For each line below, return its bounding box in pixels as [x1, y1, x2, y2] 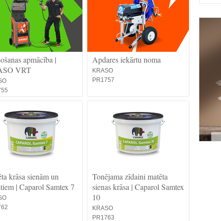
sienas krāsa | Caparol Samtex [92, 182, 184, 192]
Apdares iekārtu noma [92, 54, 161, 65]
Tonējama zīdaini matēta [92, 171, 168, 182]
